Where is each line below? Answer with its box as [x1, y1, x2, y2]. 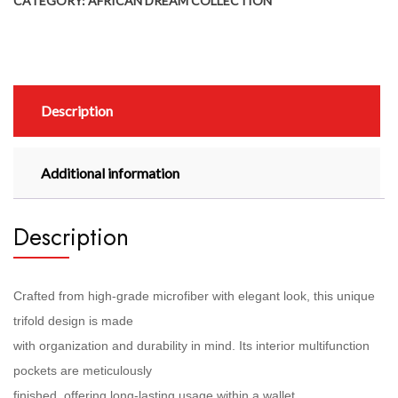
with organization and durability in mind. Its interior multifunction [13, 338, 370, 353]
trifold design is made [13, 313, 133, 328]
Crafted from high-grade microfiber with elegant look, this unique [13, 288, 375, 303]
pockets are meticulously [13, 362, 152, 378]
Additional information [41, 163, 179, 181]
